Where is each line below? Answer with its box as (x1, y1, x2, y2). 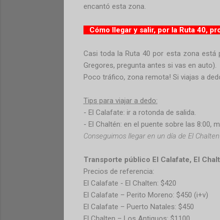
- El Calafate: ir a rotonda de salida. (83, 108, 196, 117)
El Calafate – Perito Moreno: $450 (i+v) (83, 190, 208, 199)
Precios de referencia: (83, 166, 154, 176)
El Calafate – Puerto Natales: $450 (83, 202, 194, 211)
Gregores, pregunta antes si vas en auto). (83, 60, 217, 70)
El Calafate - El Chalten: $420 (83, 178, 176, 188)
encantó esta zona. (83, 1, 146, 11)
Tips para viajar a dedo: (83, 96, 158, 105)
